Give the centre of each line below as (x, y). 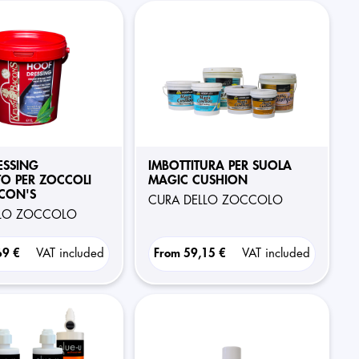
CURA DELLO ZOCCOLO (220, 201)
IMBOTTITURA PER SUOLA (220, 166)
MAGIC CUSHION (198, 180)
